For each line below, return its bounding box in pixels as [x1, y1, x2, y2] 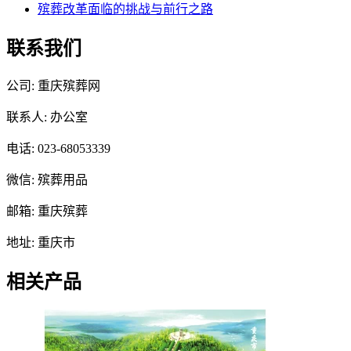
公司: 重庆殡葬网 [6, 79, 100, 93]
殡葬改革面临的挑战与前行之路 [38, 2, 213, 16]
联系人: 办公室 [6, 110, 88, 125]
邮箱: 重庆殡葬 [6, 204, 88, 219]
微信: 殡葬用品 [6, 173, 88, 187]
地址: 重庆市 [6, 236, 75, 250]
